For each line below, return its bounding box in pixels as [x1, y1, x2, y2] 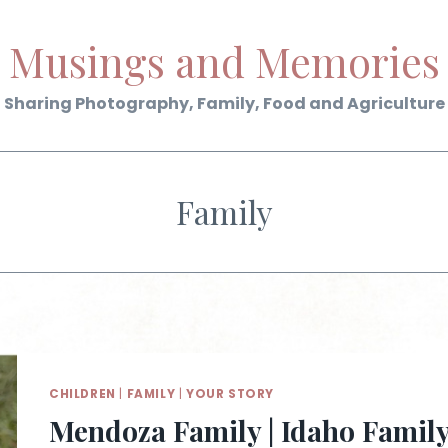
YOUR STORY [185, 386, 274, 402]
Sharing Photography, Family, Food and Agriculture [3, 91, 445, 115]
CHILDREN [49, 386, 116, 402]
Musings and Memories [8, 33, 440, 88]
